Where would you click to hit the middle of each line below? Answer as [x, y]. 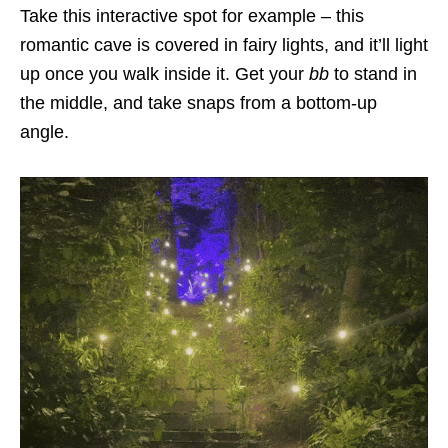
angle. [47, 131]
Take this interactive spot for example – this [192, 15]
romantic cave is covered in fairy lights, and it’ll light [224, 44]
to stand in [373, 73]
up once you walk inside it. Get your [164, 73]
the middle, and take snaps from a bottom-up [198, 102]
